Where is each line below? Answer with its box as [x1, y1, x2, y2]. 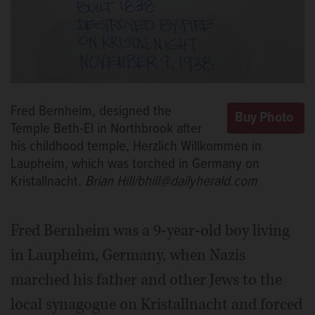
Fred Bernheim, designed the [11, 102, 172, 122]
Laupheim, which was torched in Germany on [11, 155, 259, 174]
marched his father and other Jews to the [11, 269, 282, 291]
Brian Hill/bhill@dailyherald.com [85, 172, 257, 192]
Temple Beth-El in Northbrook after [11, 120, 202, 139]
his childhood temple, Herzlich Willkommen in [11, 137, 262, 157]
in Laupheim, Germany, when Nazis [11, 245, 245, 266]
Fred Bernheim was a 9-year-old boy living [11, 220, 290, 242]
